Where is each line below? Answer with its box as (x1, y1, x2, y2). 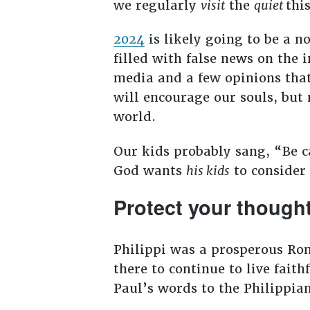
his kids (185, 163, 230, 179)
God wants (113, 163, 186, 179)
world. (113, 109, 160, 125)
